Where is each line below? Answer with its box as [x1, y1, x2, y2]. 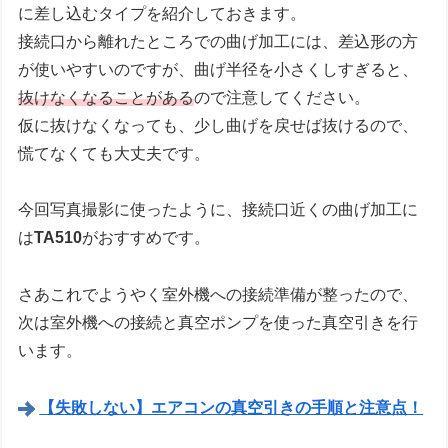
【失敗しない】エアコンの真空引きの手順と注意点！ [39, 399, 424, 417]
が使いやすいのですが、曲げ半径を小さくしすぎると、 [18, 60, 419, 78]
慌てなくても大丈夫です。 [18, 144, 211, 162]
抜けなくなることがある [18, 88, 195, 106]
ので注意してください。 [194, 88, 371, 106]
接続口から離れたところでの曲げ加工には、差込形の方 [18, 32, 419, 50]
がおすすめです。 [82, 229, 211, 247]
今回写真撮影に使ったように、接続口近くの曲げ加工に [18, 201, 419, 219]
